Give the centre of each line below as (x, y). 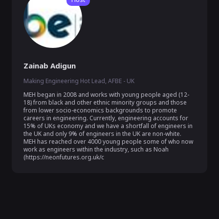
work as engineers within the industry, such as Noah (96, 149)
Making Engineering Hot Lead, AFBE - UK (79, 81)
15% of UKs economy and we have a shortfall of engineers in (108, 126)
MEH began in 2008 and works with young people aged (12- (106, 95)
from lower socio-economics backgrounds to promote (100, 110)
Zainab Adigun (50, 66)
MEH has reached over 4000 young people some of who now (108, 142)
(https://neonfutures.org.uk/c (64, 157)
